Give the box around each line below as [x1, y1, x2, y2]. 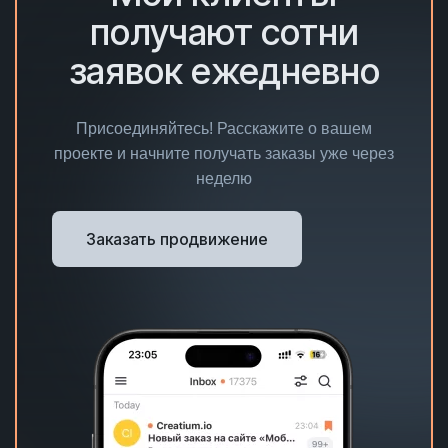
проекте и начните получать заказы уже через [54, 144, 394, 162]
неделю [196, 169, 252, 187]
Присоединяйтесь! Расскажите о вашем [76, 119, 372, 137]
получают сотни [89, 9, 359, 54]
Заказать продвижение [86, 228, 268, 249]
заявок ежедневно [68, 48, 380, 93]
